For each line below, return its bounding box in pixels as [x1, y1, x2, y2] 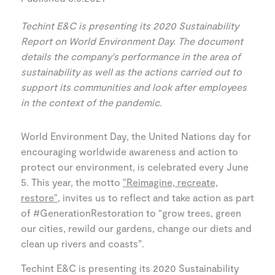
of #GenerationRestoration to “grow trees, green [21, 207, 241, 219]
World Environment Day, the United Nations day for [21, 130, 251, 142]
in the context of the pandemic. [21, 96, 162, 108]
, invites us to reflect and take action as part [58, 192, 254, 203]
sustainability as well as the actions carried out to [21, 66, 242, 77]
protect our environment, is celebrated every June [21, 161, 249, 172]
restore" [21, 192, 58, 203]
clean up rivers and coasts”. [21, 238, 144, 249]
